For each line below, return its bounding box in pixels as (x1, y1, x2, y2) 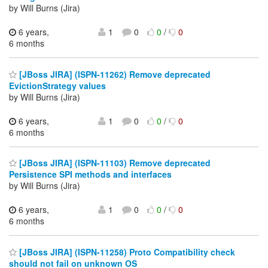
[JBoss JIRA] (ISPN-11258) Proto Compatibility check (17, 245, 235, 258)
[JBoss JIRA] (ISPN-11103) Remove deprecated (17, 157, 211, 169)
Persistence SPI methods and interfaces (9, 168, 172, 181)
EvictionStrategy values (9, 79, 106, 92)
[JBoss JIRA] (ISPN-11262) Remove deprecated (17, 68, 211, 80)
